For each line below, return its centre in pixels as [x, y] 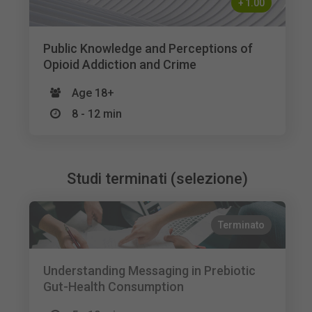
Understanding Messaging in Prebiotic [150, 271]
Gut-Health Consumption [114, 287]
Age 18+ [93, 93]
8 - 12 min [97, 114]
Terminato [242, 225]
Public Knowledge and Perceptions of [148, 48]
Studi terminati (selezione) [158, 179]
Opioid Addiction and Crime [120, 64]
